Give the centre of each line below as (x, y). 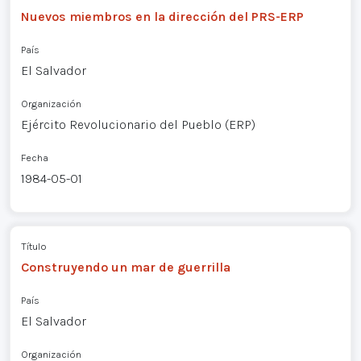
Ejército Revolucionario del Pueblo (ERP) (138, 124)
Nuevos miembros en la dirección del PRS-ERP (162, 16)
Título (33, 247)
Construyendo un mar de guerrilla (125, 268)
